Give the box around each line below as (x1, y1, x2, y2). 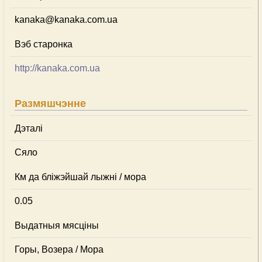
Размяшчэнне (15, 98, 86, 109)
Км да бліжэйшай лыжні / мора (15, 172, 146, 182)
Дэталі (15, 123, 43, 133)
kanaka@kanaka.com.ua (15, 15, 118, 25)
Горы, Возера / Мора (15, 244, 104, 254)
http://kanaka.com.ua (15, 63, 100, 73)
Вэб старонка (15, 39, 73, 49)
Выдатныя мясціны (15, 220, 99, 230)
